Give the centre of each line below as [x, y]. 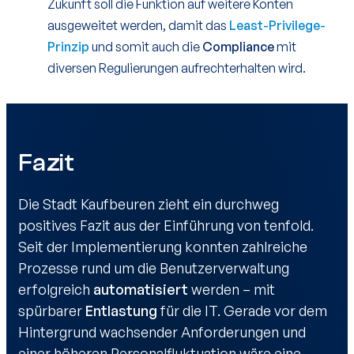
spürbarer [52, 311]
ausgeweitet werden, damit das [138, 26]
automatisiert [142, 290]
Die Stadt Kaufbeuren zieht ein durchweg [149, 204]
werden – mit [233, 290]
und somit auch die [146, 47]
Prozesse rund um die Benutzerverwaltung [154, 268]
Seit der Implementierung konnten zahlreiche [163, 247]
